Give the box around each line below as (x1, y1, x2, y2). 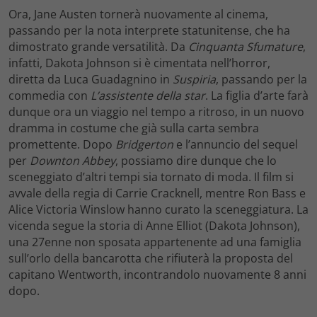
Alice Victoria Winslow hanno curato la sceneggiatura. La (8, 202, 309, 218)
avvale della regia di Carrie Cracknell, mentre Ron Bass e (8, 185, 306, 202)
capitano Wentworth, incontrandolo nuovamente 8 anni (8, 267, 306, 283)
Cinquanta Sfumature (188, 39, 303, 55)
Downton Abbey (30, 153, 115, 169)
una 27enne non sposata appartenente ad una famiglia (8, 234, 301, 250)
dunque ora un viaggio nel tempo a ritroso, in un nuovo (8, 104, 304, 120)
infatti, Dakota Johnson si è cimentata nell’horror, (8, 55, 270, 71)
